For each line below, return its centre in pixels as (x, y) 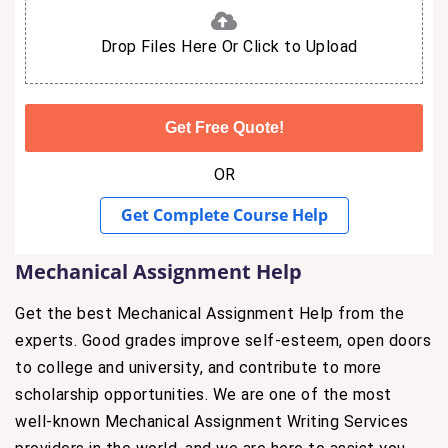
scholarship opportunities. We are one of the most (203, 394)
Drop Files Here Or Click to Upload (229, 46)
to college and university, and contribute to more (198, 367)
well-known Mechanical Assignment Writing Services (212, 421)
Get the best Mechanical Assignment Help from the (209, 313)
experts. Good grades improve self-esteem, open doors (223, 340)
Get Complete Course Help (224, 215)
